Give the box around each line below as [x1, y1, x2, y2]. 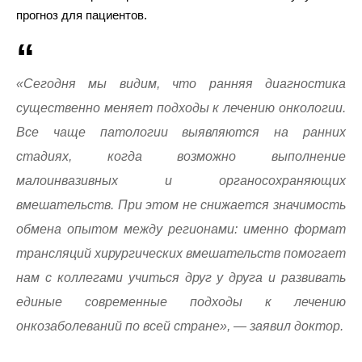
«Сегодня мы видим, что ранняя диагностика [16, 77, 346, 90]
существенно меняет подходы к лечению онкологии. [16, 101, 346, 115]
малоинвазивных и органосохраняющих [16, 174, 346, 187]
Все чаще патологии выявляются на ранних [16, 125, 346, 139]
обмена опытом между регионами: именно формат [16, 222, 346, 236]
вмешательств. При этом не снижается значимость [16, 198, 346, 212]
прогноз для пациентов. [16, 8, 147, 22]
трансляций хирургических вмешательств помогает [16, 246, 346, 260]
